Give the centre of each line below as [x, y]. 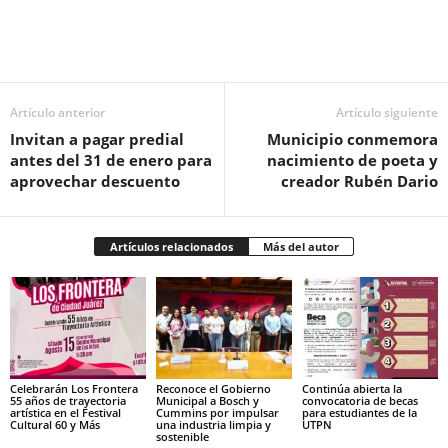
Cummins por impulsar [217, 412]
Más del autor [301, 246]
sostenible [182, 436]
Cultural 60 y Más [55, 424]
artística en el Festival [65, 412]
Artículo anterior [57, 112]
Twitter [140, 49]
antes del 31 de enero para [111, 159]
